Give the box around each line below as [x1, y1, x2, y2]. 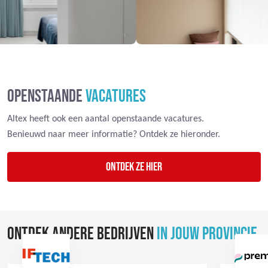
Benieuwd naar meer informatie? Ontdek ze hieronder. [7, 129, 220, 139]
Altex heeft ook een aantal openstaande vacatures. [7, 114, 204, 124]
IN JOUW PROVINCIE [157, 223, 257, 245]
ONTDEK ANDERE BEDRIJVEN [7, 223, 154, 245]
